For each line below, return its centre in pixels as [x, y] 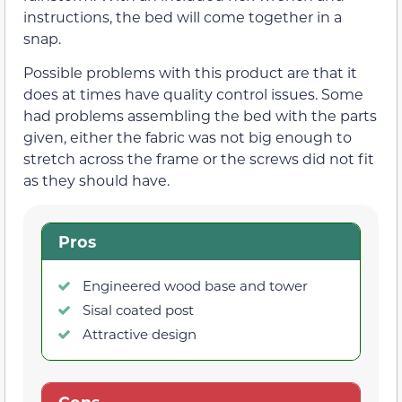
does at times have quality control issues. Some [193, 94]
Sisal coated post [138, 310]
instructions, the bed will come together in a [183, 16]
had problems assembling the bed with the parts [200, 116]
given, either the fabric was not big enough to [188, 137]
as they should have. [96, 180]
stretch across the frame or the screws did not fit [199, 159]
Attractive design [140, 334]
